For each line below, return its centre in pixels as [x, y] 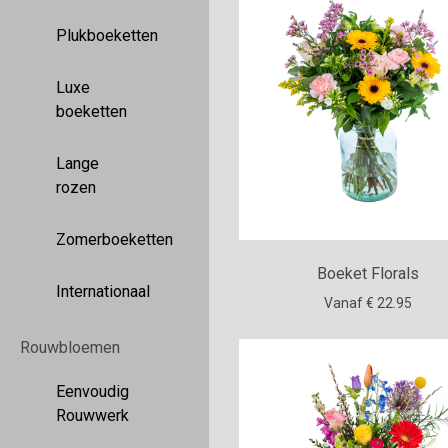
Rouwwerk [92, 415]
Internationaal [103, 291]
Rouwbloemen [70, 347]
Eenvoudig [92, 391]
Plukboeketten [107, 35]
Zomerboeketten [114, 239]
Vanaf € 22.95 [368, 302]
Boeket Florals [368, 273]
